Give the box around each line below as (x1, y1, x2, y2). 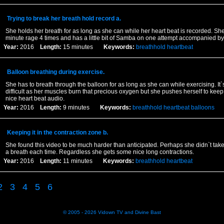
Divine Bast (135, 209, 161, 215)
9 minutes (61, 104, 100, 111)
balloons (190, 104, 214, 111)
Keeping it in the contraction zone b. (6, 129, 108, 136)
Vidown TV (98, 209, 123, 215)
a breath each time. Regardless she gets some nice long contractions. (5, 148, 194, 155)
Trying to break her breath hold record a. (6, 15, 121, 22)
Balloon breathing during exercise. (6, 68, 104, 75)
